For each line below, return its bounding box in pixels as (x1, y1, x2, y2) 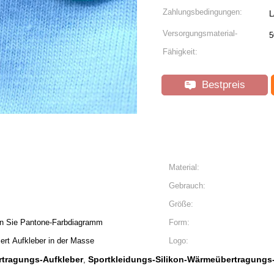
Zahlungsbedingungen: (163, 7, 242, 17)
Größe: (169, 199, 193, 209)
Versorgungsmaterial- (163, 29, 237, 38)
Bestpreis (198, 79, 245, 91)
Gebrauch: (169, 181, 206, 190)
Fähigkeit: (163, 47, 198, 56)
